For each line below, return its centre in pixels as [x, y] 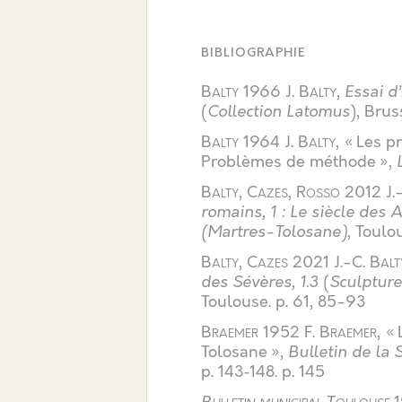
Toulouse [235, 302]
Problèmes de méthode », [299, 162]
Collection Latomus [279, 112]
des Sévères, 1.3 [260, 282]
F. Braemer [341, 332]
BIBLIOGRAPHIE [253, 52]
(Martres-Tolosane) [274, 232]
